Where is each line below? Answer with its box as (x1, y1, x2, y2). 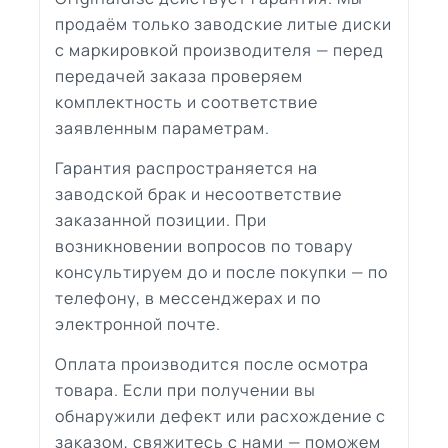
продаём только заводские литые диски (55, 12, 392, 35)
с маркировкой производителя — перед (55, 38, 384, 61)
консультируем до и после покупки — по (55, 260, 388, 283)
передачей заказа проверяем (55, 64, 303, 87)
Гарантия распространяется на (55, 156, 318, 179)
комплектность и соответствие (55, 90, 318, 113)
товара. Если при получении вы (55, 378, 316, 401)
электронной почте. (55, 312, 221, 335)
